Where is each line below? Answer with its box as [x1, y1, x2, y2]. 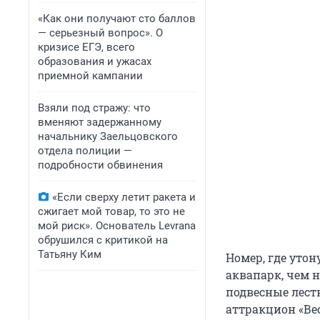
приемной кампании [38, 69, 143, 82]
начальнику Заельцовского [38, 130, 178, 143]
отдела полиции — [38, 144, 132, 157]
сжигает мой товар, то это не [38, 205, 185, 218]
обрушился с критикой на [38, 234, 168, 246]
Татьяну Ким [38, 248, 101, 261]
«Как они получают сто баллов [38, 12, 196, 25]
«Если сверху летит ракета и [52, 191, 196, 204]
